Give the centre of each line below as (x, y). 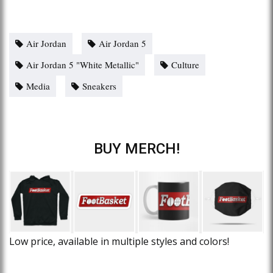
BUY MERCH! (136, 148)
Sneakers (99, 86)
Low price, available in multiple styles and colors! (119, 241)
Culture (185, 64)
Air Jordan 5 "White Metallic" (83, 64)
